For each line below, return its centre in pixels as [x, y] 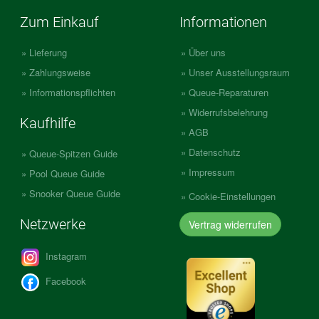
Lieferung [48, 52]
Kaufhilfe [48, 123]
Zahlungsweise [60, 72]
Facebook [64, 281]
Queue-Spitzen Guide [73, 153]
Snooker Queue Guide [75, 193]
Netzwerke [53, 224]
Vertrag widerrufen [230, 224]
